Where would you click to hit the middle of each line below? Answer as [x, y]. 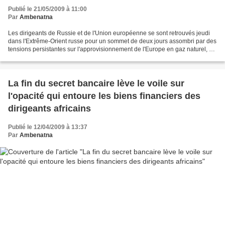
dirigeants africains [49, 108]
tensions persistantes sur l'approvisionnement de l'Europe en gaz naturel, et [111, 49]
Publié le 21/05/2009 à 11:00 [47, 9]
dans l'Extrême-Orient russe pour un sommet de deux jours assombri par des [112, 41]
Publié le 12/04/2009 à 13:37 [48, 127]
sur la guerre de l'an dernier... [48, 57]
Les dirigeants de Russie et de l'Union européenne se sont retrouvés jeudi [109, 33]
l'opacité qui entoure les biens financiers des [104, 96]
